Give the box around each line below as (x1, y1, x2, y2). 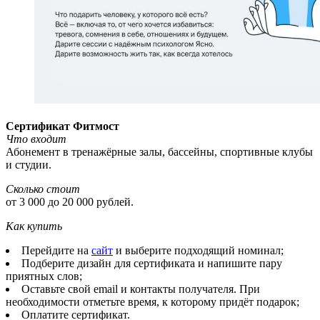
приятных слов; (6, 270, 82, 283)
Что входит (6, 133, 66, 146)
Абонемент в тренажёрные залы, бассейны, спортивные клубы (6, 146, 313, 159)
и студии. (6, 159, 51, 171)
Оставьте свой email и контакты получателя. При (21, 283, 260, 296)
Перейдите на (21, 244, 91, 257)
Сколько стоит (6, 183, 80, 196)
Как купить (6, 220, 62, 233)
